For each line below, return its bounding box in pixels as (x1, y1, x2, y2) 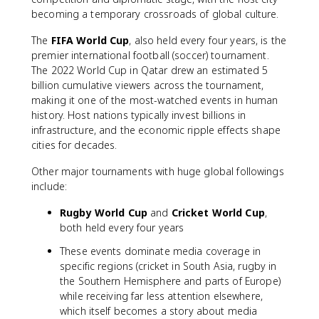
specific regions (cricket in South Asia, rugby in (60, 259, 277, 273)
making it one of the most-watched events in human (31, 93, 278, 107)
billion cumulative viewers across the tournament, (31, 78, 264, 92)
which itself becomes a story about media (60, 304, 258, 318)
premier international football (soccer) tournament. (31, 48, 269, 62)
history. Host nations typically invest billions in (31, 108, 246, 122)
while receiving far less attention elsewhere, (60, 289, 263, 303)
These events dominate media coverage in (60, 244, 261, 258)
